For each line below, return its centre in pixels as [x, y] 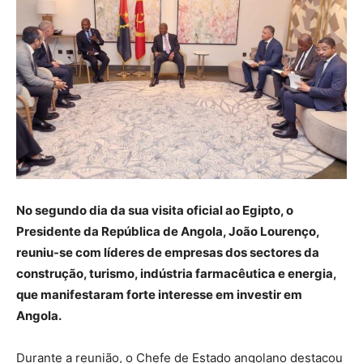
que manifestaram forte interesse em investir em [159, 294]
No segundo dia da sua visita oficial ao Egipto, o [155, 210]
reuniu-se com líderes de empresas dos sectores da [168, 252]
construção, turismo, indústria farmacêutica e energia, [176, 273]
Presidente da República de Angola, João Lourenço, [168, 231]
